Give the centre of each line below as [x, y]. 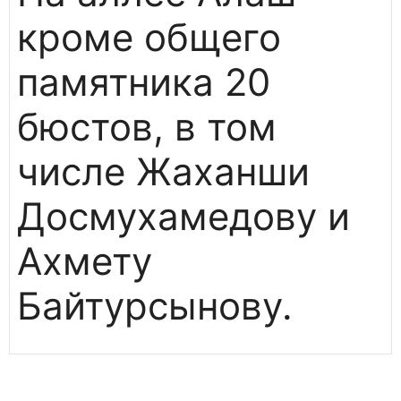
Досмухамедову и [183, 217]
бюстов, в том [147, 127]
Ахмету [85, 261]
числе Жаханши [163, 172]
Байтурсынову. [155, 306]
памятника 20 [144, 82]
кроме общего [149, 38]
